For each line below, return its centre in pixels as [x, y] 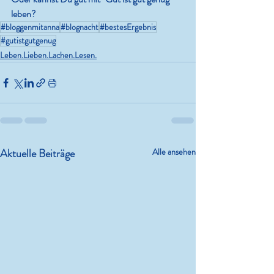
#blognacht [80, 27]
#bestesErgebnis [128, 27]
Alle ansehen [174, 152]
